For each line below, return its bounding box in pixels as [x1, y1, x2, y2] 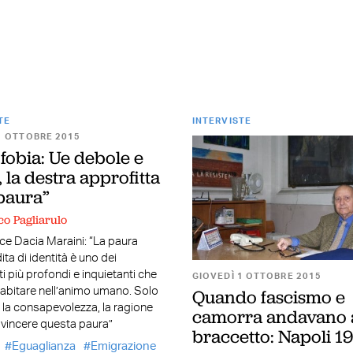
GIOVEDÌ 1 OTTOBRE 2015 [191, 271, 322, 281]
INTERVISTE [191, 117, 251, 126]
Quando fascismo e [191, 284, 345, 309]
